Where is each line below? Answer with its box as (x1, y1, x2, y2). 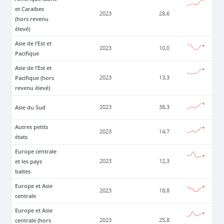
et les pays (15, 157, 42, 165)
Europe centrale (15, 147, 57, 155)
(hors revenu (15, 14, 49, 22)
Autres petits (15, 122, 48, 130)
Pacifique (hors (15, 73, 54, 81)
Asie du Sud (15, 103, 46, 111)
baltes (15, 167, 31, 175)
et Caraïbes (15, 4, 44, 12)
